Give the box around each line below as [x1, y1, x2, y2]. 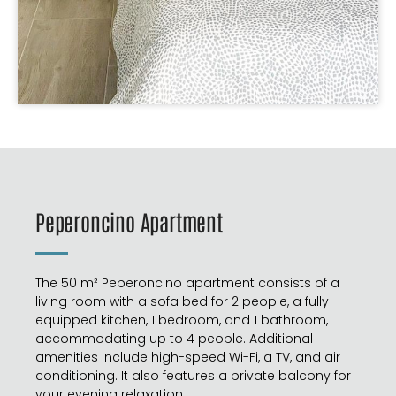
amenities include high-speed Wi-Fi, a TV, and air [35, 348, 340, 367]
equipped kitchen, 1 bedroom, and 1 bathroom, [35, 311, 328, 330]
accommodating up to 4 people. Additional [35, 330, 313, 348]
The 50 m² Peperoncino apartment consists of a [35, 274, 339, 293]
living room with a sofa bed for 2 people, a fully [35, 293, 329, 311]
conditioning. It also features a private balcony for [35, 367, 351, 385]
